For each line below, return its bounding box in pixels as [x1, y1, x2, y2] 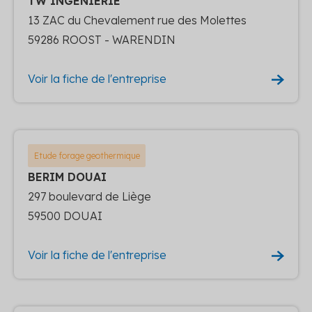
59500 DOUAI [28, 208, 102, 223]
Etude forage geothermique [33, 150, 140, 161]
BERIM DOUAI [28, 169, 107, 184]
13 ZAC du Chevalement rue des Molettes [28, 13, 247, 27]
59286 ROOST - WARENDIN [28, 32, 175, 47]
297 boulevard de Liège [28, 189, 151, 203]
